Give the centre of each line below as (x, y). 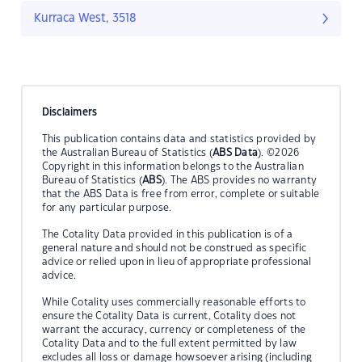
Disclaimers (69, 112)
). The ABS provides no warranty (240, 180)
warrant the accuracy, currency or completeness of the (174, 329)
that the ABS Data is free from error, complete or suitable (181, 194)
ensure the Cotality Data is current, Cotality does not (169, 316)
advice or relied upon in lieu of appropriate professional (177, 261)
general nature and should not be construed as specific (174, 248)
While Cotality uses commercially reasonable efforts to (174, 302)
